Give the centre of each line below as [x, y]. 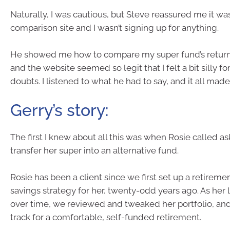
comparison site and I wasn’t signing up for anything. [114, 28]
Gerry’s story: [59, 110]
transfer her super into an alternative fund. [94, 150]
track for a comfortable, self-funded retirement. [106, 217]
